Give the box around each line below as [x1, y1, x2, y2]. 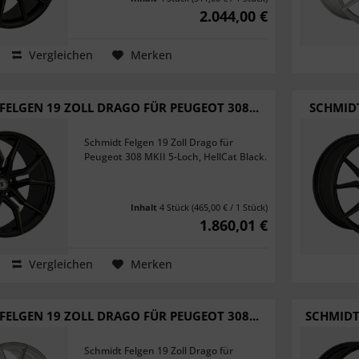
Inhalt [131, 200, 159, 213]
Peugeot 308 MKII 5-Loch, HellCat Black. [84, 149, 268, 163]
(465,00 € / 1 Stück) [192, 200, 268, 213]
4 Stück [159, 200, 192, 213]
